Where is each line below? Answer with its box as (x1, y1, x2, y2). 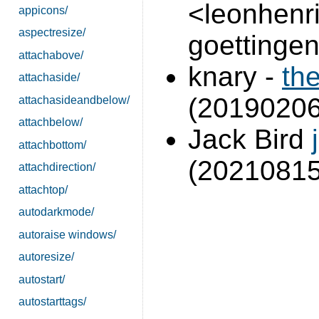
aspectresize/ (18, 26, 85, 39)
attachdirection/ (18, 161, 95, 174)
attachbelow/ (18, 116, 83, 129)
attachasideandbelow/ (18, 93, 130, 106)
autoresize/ (18, 251, 74, 263)
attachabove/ (18, 48, 83, 61)
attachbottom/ (18, 138, 86, 151)
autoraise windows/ (18, 228, 116, 241)
